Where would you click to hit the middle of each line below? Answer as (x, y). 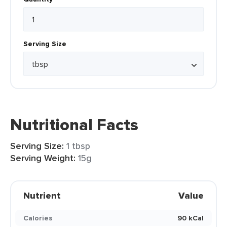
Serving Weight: (43, 158)
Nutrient (42, 196)
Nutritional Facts (74, 125)
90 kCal (191, 218)
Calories (38, 218)
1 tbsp (78, 146)
